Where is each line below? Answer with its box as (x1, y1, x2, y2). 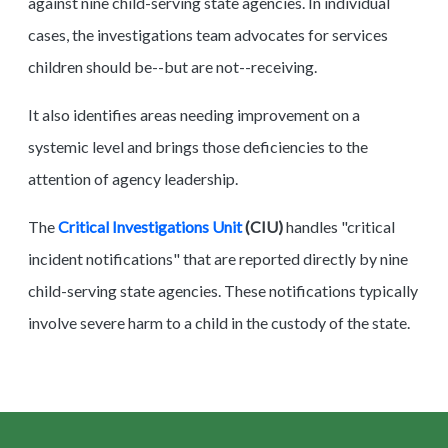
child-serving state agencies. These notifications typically (28, 280, 418, 300)
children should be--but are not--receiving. (28, 56, 317, 76)
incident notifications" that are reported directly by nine (28, 248, 408, 268)
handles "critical (283, 216, 395, 236)
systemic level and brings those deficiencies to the (28, 136, 368, 156)
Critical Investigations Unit (58, 216, 242, 236)
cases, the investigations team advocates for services (28, 24, 388, 44)
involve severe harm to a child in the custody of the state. (28, 312, 410, 332)
